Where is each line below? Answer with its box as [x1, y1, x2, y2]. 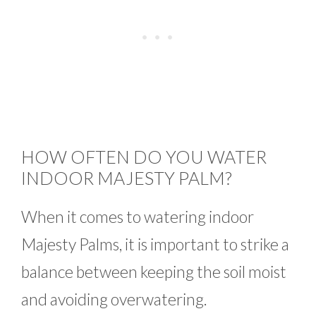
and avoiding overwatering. [21, 289, 207, 310]
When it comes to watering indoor [21, 207, 254, 227]
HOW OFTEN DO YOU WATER [21, 146, 267, 168]
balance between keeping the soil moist [21, 262, 286, 282]
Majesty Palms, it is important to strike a [21, 234, 289, 255]
